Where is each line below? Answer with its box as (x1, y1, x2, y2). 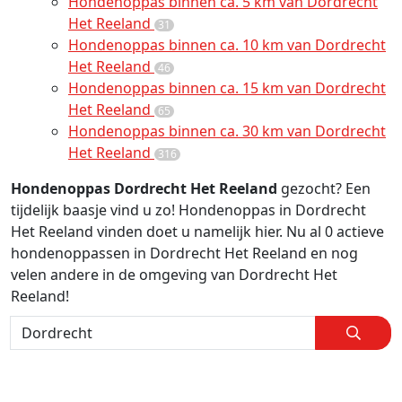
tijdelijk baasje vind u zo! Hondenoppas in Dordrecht (11, 200, 366, 220)
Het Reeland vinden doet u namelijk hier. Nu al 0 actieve (11, 222, 384, 241)
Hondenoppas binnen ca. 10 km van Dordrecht (68, 35, 386, 55)
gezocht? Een (277, 179, 371, 198)
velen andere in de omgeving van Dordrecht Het (11, 265, 337, 284)
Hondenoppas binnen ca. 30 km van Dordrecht (68, 121, 386, 141)
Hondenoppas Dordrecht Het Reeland (11, 179, 277, 198)
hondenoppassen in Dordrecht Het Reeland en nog (11, 243, 358, 263)
